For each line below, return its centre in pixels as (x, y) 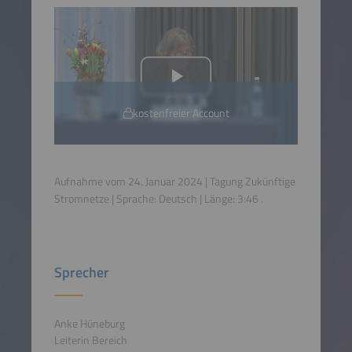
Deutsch (178, 199)
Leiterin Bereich (90, 340)
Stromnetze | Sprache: (106, 199)
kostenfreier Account (181, 113)
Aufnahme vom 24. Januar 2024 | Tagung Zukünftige (174, 182)
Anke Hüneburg (89, 323)
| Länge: (217, 199)
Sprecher (81, 273)
